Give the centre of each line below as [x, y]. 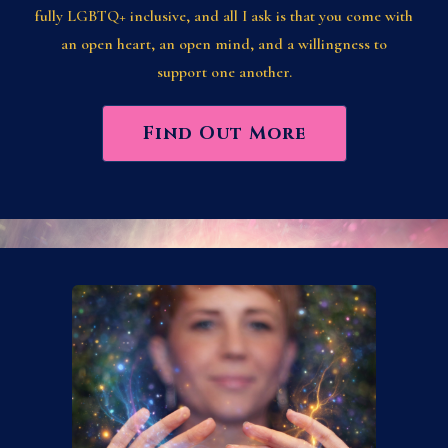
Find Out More [224, 133]
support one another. [224, 71]
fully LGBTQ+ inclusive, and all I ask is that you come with [224, 15]
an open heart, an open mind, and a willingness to [224, 43]
